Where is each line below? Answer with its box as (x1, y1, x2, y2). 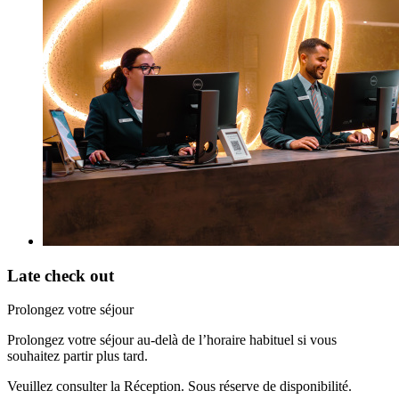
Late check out (7, 265, 114, 285)
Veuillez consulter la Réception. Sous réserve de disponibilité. (7, 379, 352, 395)
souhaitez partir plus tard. (7, 348, 148, 364)
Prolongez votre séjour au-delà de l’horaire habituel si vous (7, 332, 337, 348)
